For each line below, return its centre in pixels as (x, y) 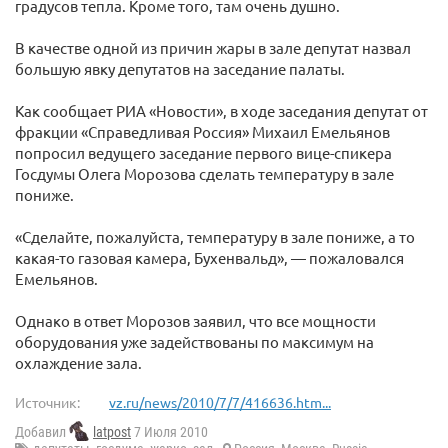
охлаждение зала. (78, 362)
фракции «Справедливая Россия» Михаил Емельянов (202, 131)
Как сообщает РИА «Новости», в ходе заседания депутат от (221, 110)
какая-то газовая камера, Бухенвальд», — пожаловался (209, 257)
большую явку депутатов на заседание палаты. (180, 68)
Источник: (47, 402)
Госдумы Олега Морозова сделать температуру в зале (204, 173)
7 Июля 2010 (169, 432)
